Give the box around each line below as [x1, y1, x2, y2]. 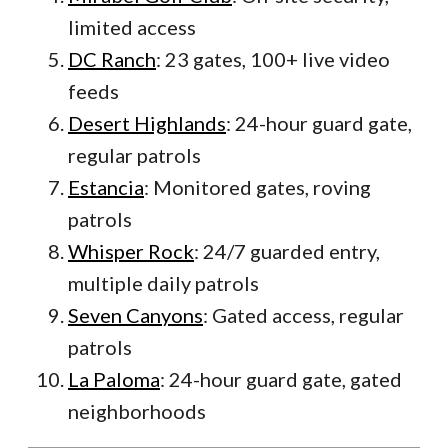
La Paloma [68, 367, 160, 392]
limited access [68, 15, 196, 40]
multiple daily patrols [68, 271, 259, 296]
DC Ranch [68, 47, 156, 72]
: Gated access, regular [203, 303, 404, 328]
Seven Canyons [68, 303, 203, 328]
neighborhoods [68, 399, 206, 424]
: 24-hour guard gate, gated [160, 367, 402, 392]
